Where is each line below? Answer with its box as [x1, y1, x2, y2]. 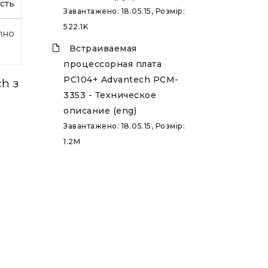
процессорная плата [63, 59, 162, 70]
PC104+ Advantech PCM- [63, 74, 179, 86]
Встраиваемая [69, 43, 137, 54]
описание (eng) [63, 105, 136, 117]
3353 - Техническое [63, 90, 156, 101]
